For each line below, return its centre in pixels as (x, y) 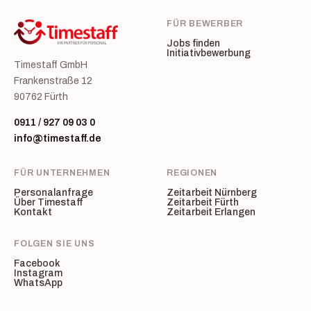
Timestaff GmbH (51, 65)
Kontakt (33, 212)
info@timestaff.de (58, 138)
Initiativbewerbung (209, 53)
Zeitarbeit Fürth (203, 202)
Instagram (38, 273)
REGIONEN (192, 173)
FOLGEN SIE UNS (54, 244)
